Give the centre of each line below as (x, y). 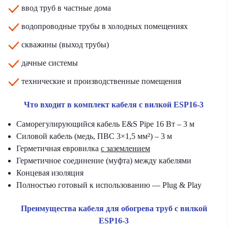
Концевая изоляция (50, 173)
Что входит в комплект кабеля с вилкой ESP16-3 (114, 105)
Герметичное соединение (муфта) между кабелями (104, 161)
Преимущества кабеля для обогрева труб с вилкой (114, 208)
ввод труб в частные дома (65, 8)
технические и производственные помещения (100, 81)
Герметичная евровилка (59, 148)
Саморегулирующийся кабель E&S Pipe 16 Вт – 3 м (105, 124)
